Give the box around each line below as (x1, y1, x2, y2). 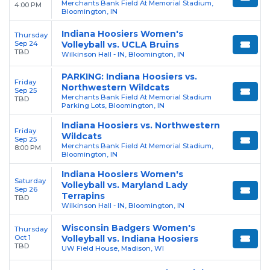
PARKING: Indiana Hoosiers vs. (61, 71, 197, 82)
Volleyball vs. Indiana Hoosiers (61, 233, 198, 244)
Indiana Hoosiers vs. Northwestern (61, 119, 220, 131)
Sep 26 (14, 184, 37, 193)
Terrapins (61, 190, 105, 201)
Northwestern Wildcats (61, 81, 169, 93)
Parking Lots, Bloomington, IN (61, 101, 165, 110)
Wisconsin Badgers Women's (61, 222, 195, 233)
